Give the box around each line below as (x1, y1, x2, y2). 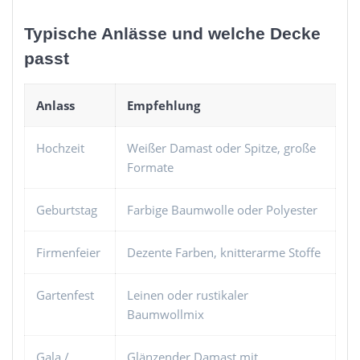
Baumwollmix (127, 305, 204, 322)
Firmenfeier (36, 243, 100, 260)
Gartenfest (36, 286, 94, 303)
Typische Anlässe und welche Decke (24, 23, 321, 43)
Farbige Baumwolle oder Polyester (127, 201, 317, 218)
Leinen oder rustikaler (127, 286, 248, 303)
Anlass (36, 96, 75, 113)
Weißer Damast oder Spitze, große (127, 139, 316, 156)
